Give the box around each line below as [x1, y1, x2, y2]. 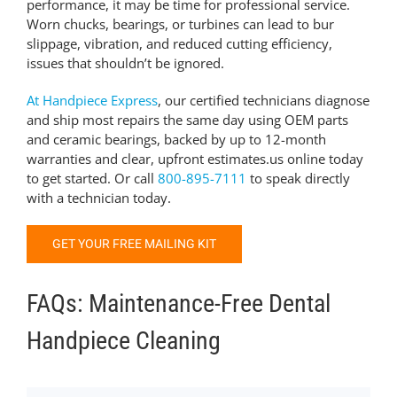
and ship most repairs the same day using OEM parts [26, 111, 348, 129]
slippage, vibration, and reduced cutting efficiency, [26, 35, 336, 53]
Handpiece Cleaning [26, 326, 221, 356]
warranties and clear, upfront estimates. [26, 150, 269, 168]
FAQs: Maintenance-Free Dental [26, 289, 331, 319]
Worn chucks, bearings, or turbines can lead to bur [26, 15, 334, 34]
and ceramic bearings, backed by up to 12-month [26, 130, 326, 149]
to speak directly [245, 169, 350, 188]
